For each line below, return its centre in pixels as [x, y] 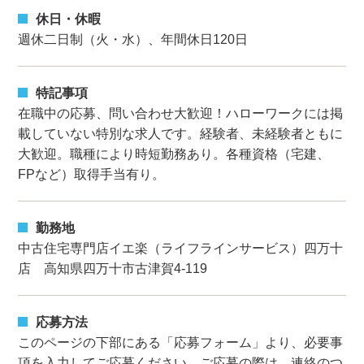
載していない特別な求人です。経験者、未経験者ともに [181, 133]
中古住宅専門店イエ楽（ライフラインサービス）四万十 [181, 249]
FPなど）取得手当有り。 [92, 174]
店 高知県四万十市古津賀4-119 [113, 269]
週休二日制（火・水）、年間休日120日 [133, 39]
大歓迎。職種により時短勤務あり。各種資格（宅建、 [174, 154]
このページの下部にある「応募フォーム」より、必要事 [181, 343]
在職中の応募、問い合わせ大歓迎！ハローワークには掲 [181, 113]
